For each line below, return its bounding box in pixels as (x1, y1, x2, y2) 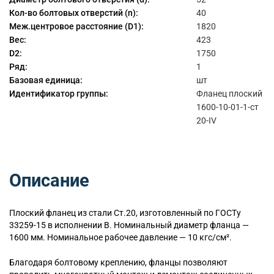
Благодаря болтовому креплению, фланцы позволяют (9, 257, 228, 267)
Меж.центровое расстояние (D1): (9, 21, 144, 32)
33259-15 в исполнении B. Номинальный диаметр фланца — (9, 220, 249, 231)
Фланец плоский (196, 89, 262, 99)
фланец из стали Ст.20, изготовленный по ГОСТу (44, 208, 241, 218)
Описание (9, 170, 89, 191)
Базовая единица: (9, 75, 83, 86)
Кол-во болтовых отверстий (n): (9, 8, 138, 18)
